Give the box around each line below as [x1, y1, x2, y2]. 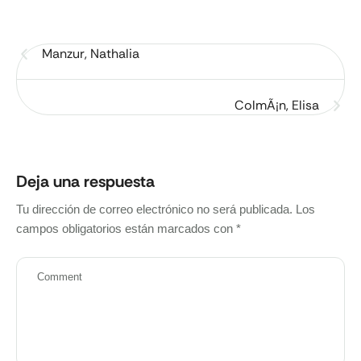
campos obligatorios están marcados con [16, 222, 236, 235]
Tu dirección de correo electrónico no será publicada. [16, 202, 293, 216]
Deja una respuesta [16, 171, 155, 192]
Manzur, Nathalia [42, 45, 139, 62]
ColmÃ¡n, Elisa [234, 97, 319, 114]
